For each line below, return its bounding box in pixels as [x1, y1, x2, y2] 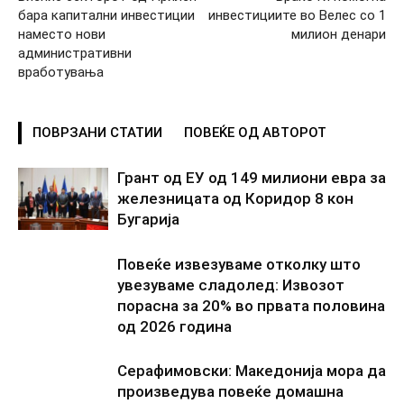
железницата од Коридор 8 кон [117, 188, 353, 207]
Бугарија [117, 209, 179, 228]
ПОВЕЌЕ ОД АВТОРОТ [184, 124, 326, 141]
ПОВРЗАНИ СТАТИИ [32, 124, 162, 141]
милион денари [291, 25, 386, 42]
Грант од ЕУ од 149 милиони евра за [117, 168, 386, 187]
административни [18, 44, 132, 61]
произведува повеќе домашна [117, 381, 344, 400]
